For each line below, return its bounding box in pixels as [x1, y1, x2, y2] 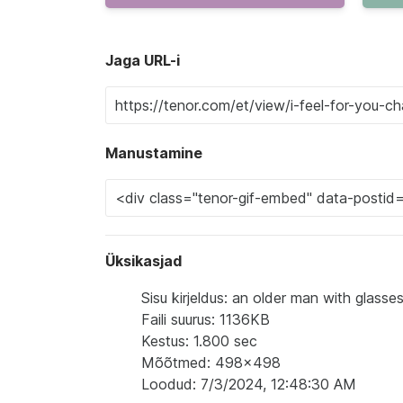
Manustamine [105, 144, 202, 162]
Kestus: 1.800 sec [141, 332, 257, 350]
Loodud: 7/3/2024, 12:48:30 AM [141, 375, 356, 393]
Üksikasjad [105, 252, 182, 270]
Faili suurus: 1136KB [141, 310, 270, 328]
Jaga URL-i [105, 51, 180, 69]
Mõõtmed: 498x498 [141, 354, 281, 372]
